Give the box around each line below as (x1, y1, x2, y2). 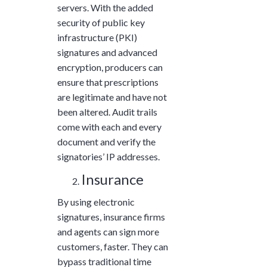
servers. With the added (57, 2, 153, 14)
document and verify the (57, 136, 156, 148)
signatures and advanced (57, 46, 157, 58)
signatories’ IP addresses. (57, 151, 160, 163)
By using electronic (57, 196, 135, 208)
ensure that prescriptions (57, 76, 159, 88)
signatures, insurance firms (57, 211, 165, 223)
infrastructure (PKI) (57, 32, 137, 44)
